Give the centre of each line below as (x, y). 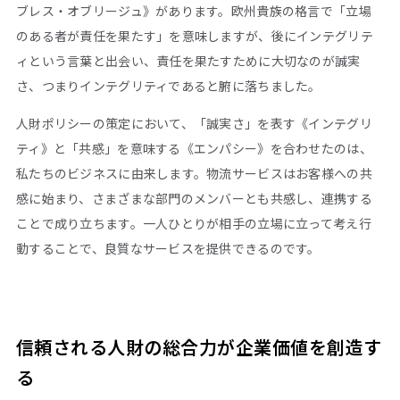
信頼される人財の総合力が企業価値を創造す (199, 346)
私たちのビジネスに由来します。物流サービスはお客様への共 (194, 173)
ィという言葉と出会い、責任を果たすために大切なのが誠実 (188, 60)
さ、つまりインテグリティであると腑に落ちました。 (169, 85)
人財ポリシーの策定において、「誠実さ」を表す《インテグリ (194, 123)
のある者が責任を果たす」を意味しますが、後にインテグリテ (195, 35)
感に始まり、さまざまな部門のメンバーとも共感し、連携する (194, 198)
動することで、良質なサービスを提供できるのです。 (168, 248)
